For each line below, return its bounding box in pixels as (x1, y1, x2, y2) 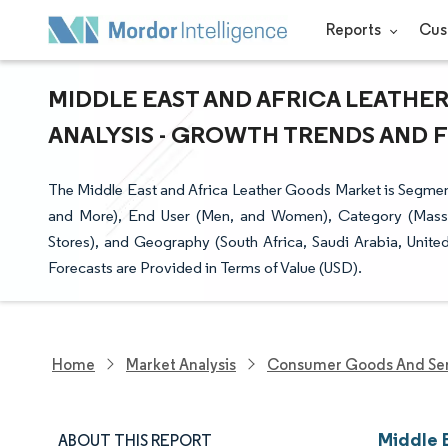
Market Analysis (126, 354, 236, 374)
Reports (325, 20, 384, 39)
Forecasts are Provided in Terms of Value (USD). (48, 258, 362, 277)
